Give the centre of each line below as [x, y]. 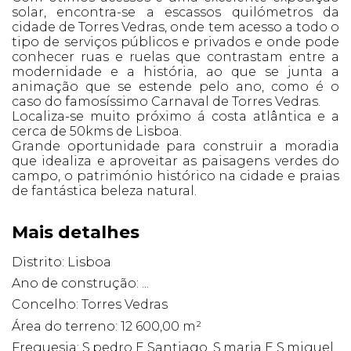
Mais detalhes [76, 232]
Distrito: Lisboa [62, 262]
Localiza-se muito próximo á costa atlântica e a [175, 116]
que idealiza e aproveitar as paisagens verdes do [175, 161]
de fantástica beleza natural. [104, 190]
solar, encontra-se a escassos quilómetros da [175, 12]
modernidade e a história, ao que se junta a [175, 71]
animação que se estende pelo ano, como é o [175, 86]
